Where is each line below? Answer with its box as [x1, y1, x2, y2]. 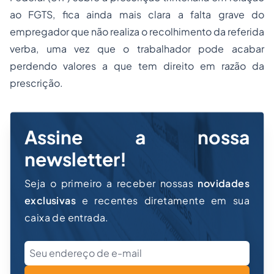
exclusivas [24, 194, 76, 207]
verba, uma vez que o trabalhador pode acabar [10, 42, 264, 56]
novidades [198, 177, 250, 190]
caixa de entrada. [24, 211, 109, 224]
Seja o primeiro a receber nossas [24, 177, 198, 190]
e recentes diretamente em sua [76, 194, 250, 207]
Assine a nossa [24, 125, 250, 149]
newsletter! [24, 147, 127, 171]
